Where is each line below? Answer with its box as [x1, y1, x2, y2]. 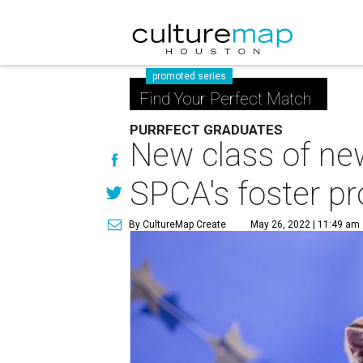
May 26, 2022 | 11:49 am [250, 219, 361, 230]
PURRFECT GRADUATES [130, 122, 284, 138]
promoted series [152, 70, 227, 82]
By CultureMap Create [129, 219, 227, 230]
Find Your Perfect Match [139, 89, 312, 109]
